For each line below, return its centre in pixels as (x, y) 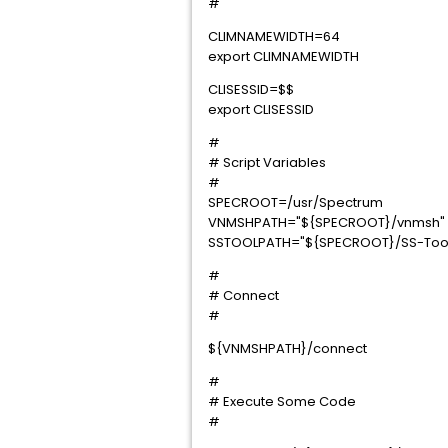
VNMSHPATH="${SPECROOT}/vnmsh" (326, 222)
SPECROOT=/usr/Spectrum (295, 202)
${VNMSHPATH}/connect (287, 348)
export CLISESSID (261, 109)
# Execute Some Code (282, 401)
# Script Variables (267, 162)
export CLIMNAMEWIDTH (283, 56)
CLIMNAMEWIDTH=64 (274, 36)
